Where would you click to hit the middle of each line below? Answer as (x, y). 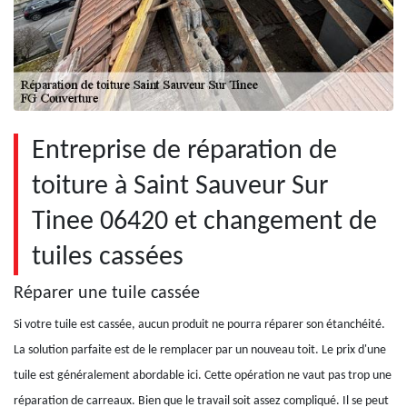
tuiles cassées (108, 258)
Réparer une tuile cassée (107, 293)
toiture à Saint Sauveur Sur (180, 187)
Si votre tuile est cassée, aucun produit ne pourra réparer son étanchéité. (199, 325)
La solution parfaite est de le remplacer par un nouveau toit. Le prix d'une (200, 350)
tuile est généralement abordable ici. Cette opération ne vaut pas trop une (203, 376)
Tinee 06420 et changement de (204, 222)
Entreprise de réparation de (184, 151)
